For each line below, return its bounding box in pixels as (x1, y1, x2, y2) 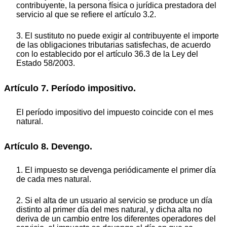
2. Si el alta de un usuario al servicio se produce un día (16, 196, 212, 205)
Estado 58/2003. (16, 59, 75, 68)
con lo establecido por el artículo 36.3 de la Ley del (16, 50, 198, 59)
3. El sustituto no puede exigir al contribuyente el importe (16, 31, 219, 41)
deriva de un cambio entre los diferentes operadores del (16, 214, 216, 223)
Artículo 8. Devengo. (4, 141, 92, 152)
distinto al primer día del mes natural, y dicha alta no (16, 205, 202, 214)
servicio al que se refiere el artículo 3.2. (16, 10, 156, 19)
